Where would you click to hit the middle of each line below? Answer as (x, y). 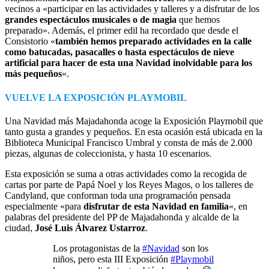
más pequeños (33, 74)
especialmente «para (44, 206)
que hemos (198, 20)
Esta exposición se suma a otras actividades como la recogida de (126, 174)
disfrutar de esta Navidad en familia (156, 206)
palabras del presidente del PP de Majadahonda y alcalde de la (122, 217)
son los (194, 248)
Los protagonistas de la (98, 248)
